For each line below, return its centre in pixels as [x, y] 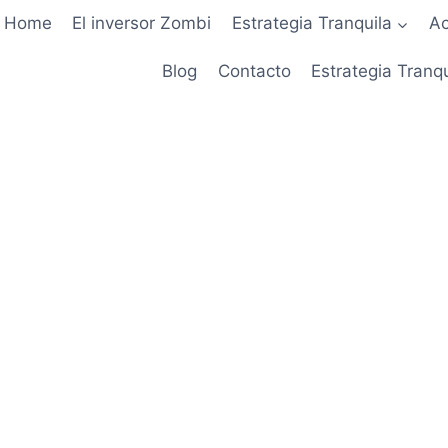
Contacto [254, 70]
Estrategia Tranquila [311, 23]
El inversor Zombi [142, 23]
